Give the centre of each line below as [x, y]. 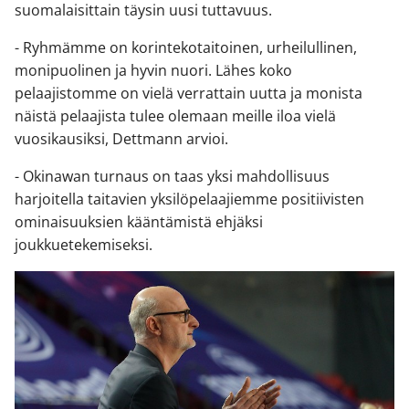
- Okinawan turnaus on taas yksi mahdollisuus [172, 177]
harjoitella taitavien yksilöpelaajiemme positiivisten [189, 199]
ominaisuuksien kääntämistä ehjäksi [139, 222]
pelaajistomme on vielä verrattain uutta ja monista [189, 94]
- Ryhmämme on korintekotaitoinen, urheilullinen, [186, 48]
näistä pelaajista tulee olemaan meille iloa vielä [175, 116]
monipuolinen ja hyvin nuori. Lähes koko [153, 71]
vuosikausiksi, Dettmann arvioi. [121, 139]
